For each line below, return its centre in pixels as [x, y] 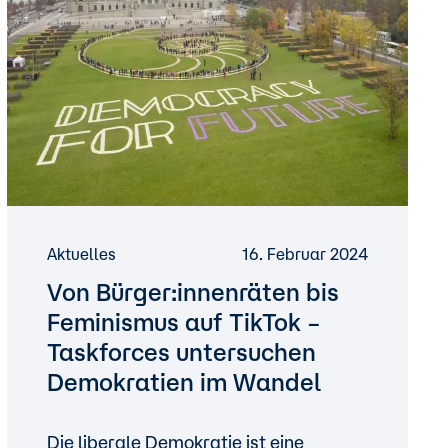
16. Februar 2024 [304, 254]
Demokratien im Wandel [183, 382]
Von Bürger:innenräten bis [192, 292]
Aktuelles [81, 254]
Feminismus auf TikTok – [183, 322]
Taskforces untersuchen [181, 352]
